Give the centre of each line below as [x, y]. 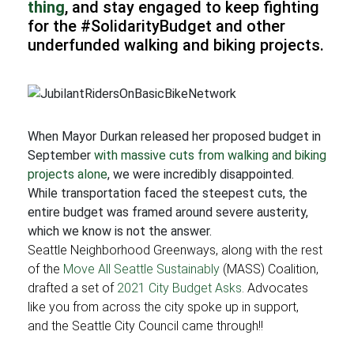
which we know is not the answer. [120, 231]
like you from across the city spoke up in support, [163, 307]
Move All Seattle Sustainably [141, 269]
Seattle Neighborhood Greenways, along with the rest [175, 250]
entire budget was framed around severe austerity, [168, 212]
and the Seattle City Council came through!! [145, 326]
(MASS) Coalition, [269, 269]
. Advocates [275, 288]
